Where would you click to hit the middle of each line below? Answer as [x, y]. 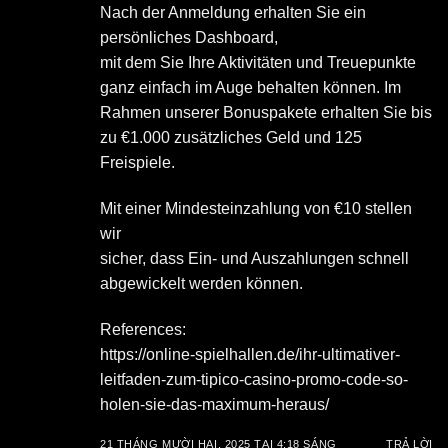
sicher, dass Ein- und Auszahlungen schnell [254, 259]
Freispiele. [137, 163]
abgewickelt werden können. [201, 284]
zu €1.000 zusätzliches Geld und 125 [231, 138]
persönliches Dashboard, [189, 38]
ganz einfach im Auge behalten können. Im [250, 88]
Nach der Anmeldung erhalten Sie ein [233, 13]
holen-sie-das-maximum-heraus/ [214, 404]
